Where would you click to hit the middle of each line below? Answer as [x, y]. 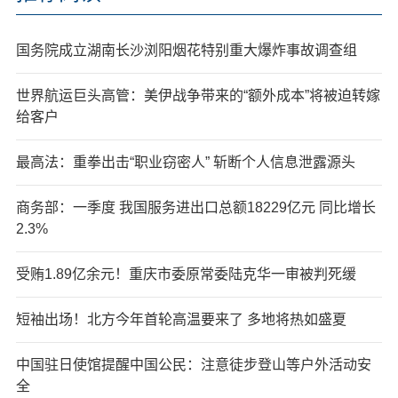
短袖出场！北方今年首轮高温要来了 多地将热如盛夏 [181, 319]
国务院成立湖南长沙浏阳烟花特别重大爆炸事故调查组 [186, 50]
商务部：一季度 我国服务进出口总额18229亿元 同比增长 [195, 207]
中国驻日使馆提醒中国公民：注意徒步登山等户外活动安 [193, 364]
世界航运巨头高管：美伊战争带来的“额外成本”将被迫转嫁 [198, 95]
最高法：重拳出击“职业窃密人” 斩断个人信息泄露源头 [185, 162]
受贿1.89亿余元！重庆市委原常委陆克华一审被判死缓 [186, 274]
